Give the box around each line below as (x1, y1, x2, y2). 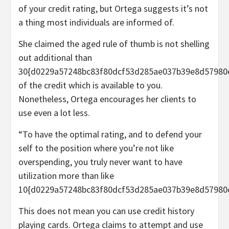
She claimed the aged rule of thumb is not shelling (18, 37, 210, 50)
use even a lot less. (18, 106, 90, 119)
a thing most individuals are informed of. (18, 16, 174, 28)
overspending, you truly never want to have (18, 155, 182, 168)
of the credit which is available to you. (18, 79, 163, 91)
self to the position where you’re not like (18, 142, 174, 154)
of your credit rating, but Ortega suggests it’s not (18, 2, 208, 14)
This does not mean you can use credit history (18, 204, 194, 217)
